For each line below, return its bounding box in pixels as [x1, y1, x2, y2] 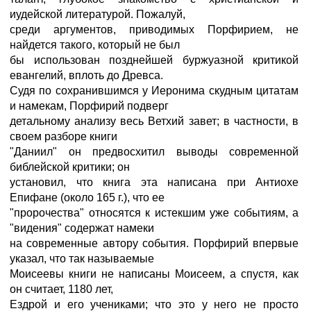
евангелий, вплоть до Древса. [10, 69, 163, 81]
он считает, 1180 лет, [10, 283, 113, 295]
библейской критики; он [10, 161, 130, 173]
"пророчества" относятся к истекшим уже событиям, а [10, 207, 299, 219]
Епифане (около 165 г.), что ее [10, 192, 165, 203]
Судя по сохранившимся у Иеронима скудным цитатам [10, 85, 299, 96]
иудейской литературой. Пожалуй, [10, 8, 185, 20]
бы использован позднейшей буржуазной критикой [10, 54, 299, 66]
